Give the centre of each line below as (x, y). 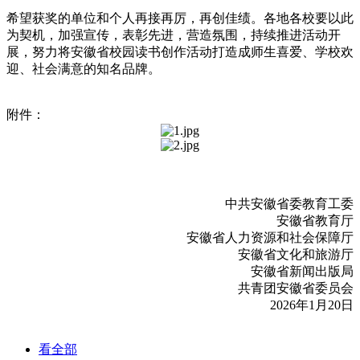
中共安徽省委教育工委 (289, 204)
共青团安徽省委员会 (296, 288)
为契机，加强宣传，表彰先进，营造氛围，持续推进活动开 (174, 35)
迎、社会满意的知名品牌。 (84, 69)
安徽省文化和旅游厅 (296, 255)
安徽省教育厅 (315, 221)
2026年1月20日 (312, 305)
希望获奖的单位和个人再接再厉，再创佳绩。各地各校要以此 (180, 18)
